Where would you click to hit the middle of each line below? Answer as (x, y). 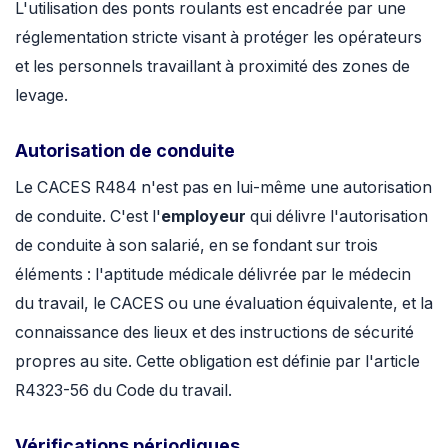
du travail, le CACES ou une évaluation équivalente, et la (224, 303)
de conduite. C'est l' (88, 216)
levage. (41, 95)
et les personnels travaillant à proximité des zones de (212, 66)
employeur (203, 216)
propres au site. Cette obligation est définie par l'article (217, 361)
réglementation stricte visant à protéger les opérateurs (218, 37)
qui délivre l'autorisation (337, 216)
